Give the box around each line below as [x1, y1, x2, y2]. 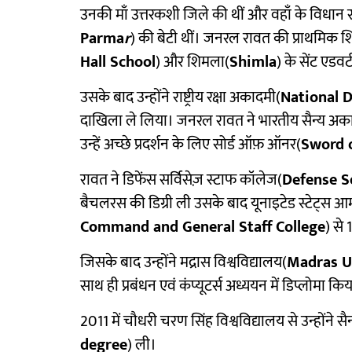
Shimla [229, 49, 277, 75]
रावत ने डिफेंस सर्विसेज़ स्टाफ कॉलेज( [80, 167, 282, 193]
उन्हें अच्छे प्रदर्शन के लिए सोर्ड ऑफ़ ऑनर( [80, 131, 301, 158]
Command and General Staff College [80, 214, 325, 240]
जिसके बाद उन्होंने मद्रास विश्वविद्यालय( [80, 249, 287, 276]
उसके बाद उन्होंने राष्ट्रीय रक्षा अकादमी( [80, 84, 280, 111]
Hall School [80, 49, 156, 75]
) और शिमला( [156, 49, 229, 75]
